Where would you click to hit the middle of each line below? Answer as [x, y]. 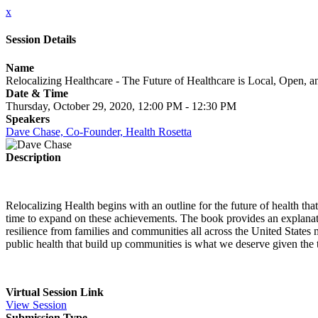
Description [33, 157]
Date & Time [37, 93]
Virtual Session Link [55, 292]
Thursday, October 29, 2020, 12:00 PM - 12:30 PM [121, 106]
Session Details [41, 40]
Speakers [28, 119]
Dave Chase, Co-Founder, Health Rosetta [99, 131]
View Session [36, 305]
